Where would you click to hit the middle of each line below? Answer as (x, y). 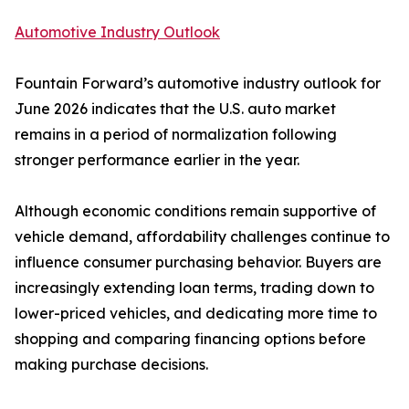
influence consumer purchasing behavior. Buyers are (198, 262)
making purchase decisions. (111, 365)
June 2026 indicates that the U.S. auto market (175, 109)
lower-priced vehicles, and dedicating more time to (196, 314)
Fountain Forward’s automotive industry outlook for (198, 84)
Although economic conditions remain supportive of (195, 211)
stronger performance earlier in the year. (157, 160)
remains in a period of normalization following (176, 135)
